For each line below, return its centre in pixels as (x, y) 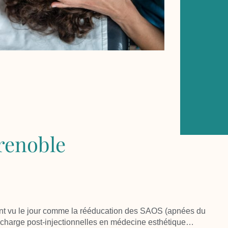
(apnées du (184, 211)
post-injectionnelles (62, 222)
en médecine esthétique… (146, 222)
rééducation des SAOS (121, 211)
